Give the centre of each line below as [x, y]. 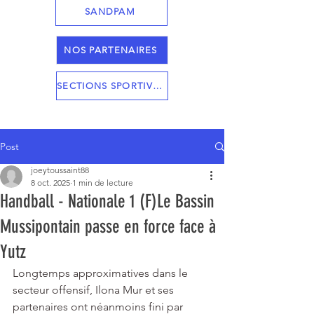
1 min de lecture [103, 183]
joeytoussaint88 [60, 170]
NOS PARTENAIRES [111, 50]
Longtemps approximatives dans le [102, 273]
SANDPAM [110, 12]
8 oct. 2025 [50, 183]
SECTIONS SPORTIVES [157, 86]
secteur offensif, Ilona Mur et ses [95, 290]
